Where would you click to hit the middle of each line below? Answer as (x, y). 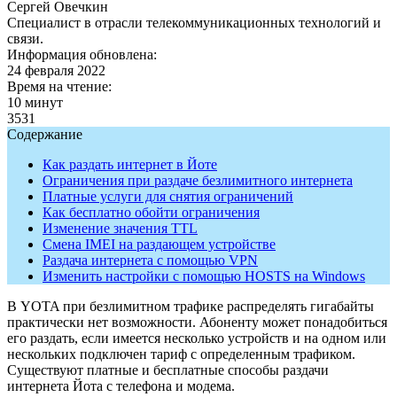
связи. (25, 38)
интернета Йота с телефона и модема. (121, 385)
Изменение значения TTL (120, 228)
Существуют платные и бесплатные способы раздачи (168, 370)
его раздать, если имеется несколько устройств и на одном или (197, 338)
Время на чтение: (59, 86)
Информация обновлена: (82, 54)
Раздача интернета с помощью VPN (150, 260)
